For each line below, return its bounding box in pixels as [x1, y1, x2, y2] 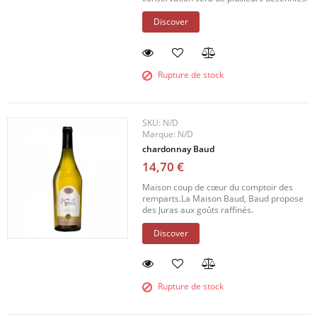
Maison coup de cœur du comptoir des [142, 180, 294, 193]
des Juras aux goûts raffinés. [142, 203, 254, 216]
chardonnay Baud [142, 142, 215, 155]
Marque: [142, 127, 178, 140]
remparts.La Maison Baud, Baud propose [142, 192, 304, 204]
